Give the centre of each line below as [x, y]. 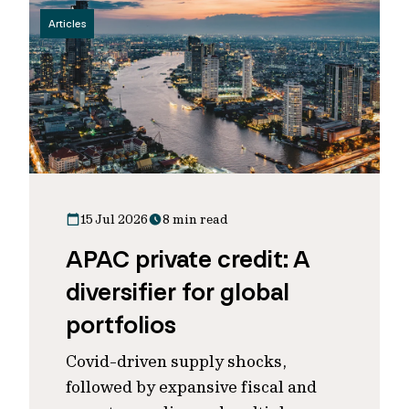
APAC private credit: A [188, 259]
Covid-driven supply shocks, [176, 361]
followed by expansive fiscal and [191, 387]
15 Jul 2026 [114, 219]
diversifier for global [178, 292]
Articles [67, 24]
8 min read [195, 219]
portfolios [121, 325]
